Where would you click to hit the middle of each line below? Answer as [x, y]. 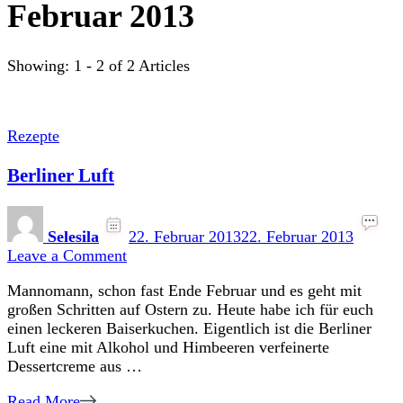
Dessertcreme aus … [75, 367]
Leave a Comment [67, 256]
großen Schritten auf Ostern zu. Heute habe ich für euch [190, 310]
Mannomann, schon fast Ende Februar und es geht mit [184, 291]
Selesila [73, 237]
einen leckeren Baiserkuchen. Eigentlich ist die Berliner [189, 329]
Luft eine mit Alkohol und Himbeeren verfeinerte [168, 348]
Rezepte [33, 136]
